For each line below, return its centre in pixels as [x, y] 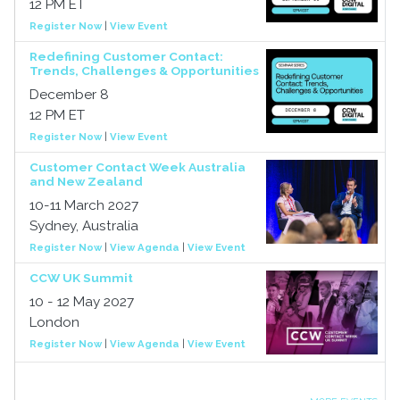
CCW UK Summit [81, 278]
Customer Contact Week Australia [137, 167]
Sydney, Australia [84, 226]
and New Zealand [86, 181]
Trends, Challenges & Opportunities [144, 71]
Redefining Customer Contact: [126, 56]
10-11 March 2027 [84, 205]
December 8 [69, 95]
